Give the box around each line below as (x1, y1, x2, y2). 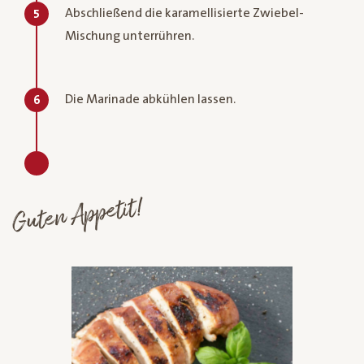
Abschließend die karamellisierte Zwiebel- (65, 5, 304, 20)
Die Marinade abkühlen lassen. (65, 91, 236, 106)
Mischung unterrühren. (65, 28, 194, 43)
